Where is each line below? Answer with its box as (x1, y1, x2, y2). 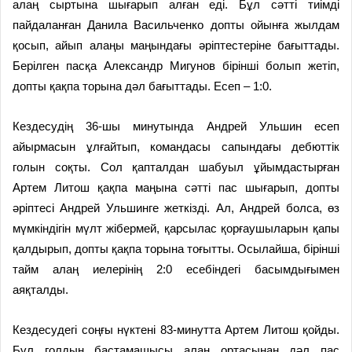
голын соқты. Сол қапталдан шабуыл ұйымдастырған (13, 160, 339, 174)
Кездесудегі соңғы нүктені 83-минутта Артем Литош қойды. (13, 323, 339, 337)
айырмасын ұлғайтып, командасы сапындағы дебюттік (13, 140, 339, 154)
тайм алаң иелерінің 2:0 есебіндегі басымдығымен (13, 262, 339, 277)
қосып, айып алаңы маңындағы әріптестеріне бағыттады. (13, 38, 339, 53)
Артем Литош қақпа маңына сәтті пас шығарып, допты (13, 181, 339, 195)
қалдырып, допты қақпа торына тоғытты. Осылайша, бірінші (13, 242, 339, 256)
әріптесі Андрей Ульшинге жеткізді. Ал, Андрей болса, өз (13, 201, 339, 215)
